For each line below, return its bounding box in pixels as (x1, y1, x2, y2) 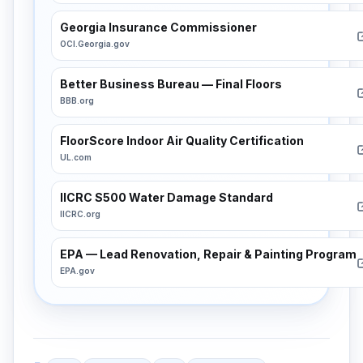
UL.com (60, 152, 92, 162)
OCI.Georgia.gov (60, 39, 130, 49)
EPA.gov (60, 266, 95, 275)
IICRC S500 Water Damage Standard (60, 190, 273, 204)
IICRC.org (60, 209, 100, 219)
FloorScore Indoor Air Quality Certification (60, 134, 304, 147)
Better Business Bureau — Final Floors (60, 77, 282, 91)
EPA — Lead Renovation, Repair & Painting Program (60, 247, 357, 261)
